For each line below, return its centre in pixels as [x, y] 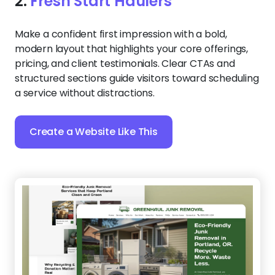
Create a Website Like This [94, 131]
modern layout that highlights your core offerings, [131, 48]
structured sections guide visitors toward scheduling [137, 78]
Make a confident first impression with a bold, [121, 34]
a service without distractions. [85, 93]
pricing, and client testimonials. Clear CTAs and [125, 63]
